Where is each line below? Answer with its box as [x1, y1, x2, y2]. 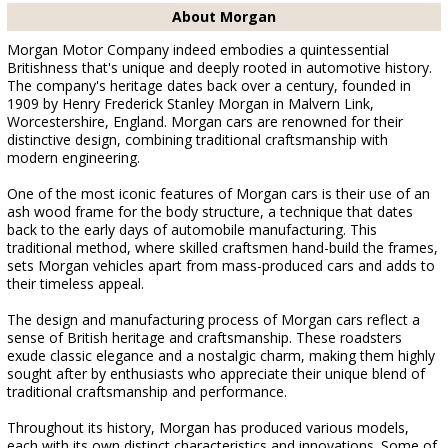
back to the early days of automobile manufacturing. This [7, 220, 377, 239]
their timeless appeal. [7, 274, 144, 293]
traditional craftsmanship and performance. [7, 382, 287, 401]
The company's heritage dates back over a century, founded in [7, 76, 411, 95]
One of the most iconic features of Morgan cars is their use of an [7, 184, 430, 203]
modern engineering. [7, 148, 140, 167]
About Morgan [172, 7, 276, 26]
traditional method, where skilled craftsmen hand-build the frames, [7, 238, 438, 257]
